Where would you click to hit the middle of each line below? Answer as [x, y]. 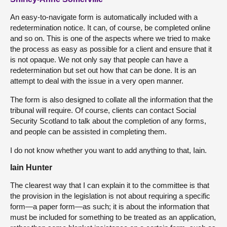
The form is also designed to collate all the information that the [111, 99]
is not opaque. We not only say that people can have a [99, 59]
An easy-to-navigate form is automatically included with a [104, 17]
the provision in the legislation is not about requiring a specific [110, 196]
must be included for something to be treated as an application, [113, 217]
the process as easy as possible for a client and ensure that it [111, 49]
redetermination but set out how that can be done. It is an [103, 70]
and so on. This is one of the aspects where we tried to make [110, 38]
